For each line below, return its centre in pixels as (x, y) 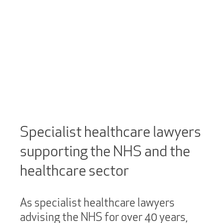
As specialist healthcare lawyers (97, 202)
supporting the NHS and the (105, 151)
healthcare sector (74, 170)
